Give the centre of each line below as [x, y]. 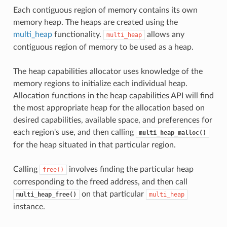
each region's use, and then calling [74, 132]
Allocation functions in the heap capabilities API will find [113, 96]
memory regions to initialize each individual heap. [100, 83]
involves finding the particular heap [130, 169]
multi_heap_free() [46, 194]
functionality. [78, 34]
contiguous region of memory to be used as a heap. [103, 47]
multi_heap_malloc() [172, 133]
